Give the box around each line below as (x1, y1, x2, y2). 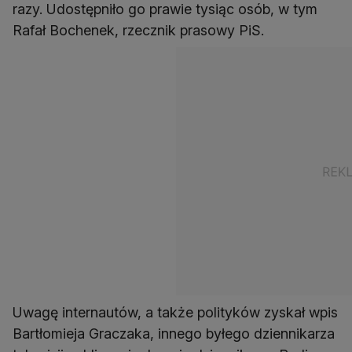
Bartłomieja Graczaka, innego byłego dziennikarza (13, 325, 335, 343)
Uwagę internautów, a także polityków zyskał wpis (13, 304, 338, 321)
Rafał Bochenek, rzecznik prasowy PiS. (13, 22, 264, 39)
